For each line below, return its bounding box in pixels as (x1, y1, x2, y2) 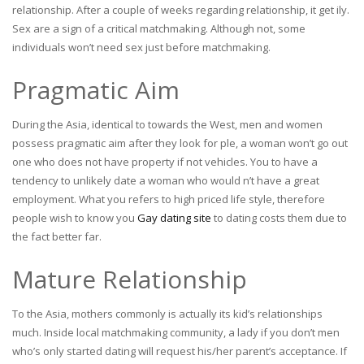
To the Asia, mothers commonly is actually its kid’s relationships (12, 306, 323, 321)
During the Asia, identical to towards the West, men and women (12, 117, 323, 132)
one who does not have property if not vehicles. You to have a (12, 154, 318, 169)
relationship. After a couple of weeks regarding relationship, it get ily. (12, 2, 349, 17)
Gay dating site (137, 210, 211, 225)
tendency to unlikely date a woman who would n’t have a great (12, 173, 319, 188)
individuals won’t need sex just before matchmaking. (12, 40, 271, 54)
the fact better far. (12, 229, 102, 244)
